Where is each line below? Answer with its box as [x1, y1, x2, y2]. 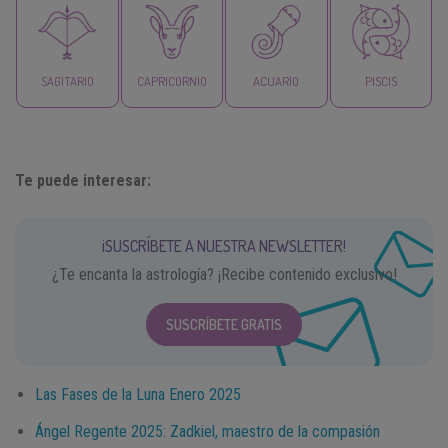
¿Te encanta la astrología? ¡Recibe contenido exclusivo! [51, 264, 397, 284]
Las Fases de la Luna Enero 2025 [35, 384, 241, 404]
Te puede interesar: [15, 170, 151, 190]
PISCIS [364, 72, 397, 89]
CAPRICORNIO [136, 72, 207, 89]
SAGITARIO [40, 72, 94, 89]
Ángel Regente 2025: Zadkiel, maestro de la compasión [35, 421, 380, 441]
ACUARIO [253, 72, 300, 89]
